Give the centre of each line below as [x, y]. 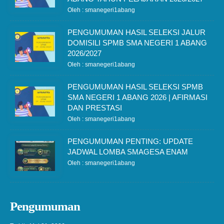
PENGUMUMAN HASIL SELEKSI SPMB [135, 87]
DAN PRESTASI [95, 108]
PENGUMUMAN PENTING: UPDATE [130, 141]
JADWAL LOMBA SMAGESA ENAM [128, 152]
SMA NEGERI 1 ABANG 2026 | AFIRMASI [137, 97]
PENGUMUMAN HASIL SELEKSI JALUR [136, 32]
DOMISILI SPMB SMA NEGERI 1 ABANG [137, 43]
